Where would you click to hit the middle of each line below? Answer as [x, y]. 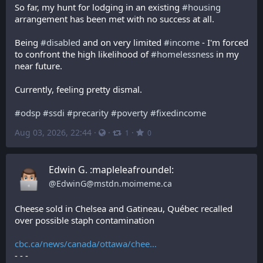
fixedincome [181, 113]
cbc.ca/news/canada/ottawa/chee [82, 244]
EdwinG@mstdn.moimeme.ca [114, 183]
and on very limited [122, 42]
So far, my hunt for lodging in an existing [98, 7]
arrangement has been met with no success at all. [116, 19]
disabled [63, 42]
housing [204, 7]
